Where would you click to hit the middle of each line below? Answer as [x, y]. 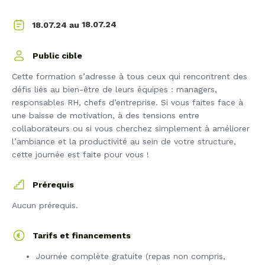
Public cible [57, 56]
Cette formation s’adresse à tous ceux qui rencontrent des [130, 77]
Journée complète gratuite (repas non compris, [130, 256]
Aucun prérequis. [45, 206]
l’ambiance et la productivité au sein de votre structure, [124, 142]
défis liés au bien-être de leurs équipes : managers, [114, 90]
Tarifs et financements [82, 236]
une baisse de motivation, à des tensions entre [106, 116]
